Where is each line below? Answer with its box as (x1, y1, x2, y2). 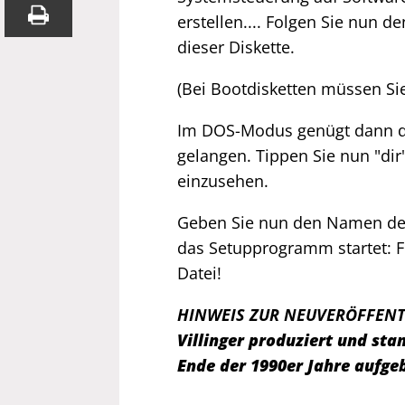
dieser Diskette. (177, 36, 295, 58)
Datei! (177, 262, 221, 284)
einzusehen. (177, 170, 268, 192)
